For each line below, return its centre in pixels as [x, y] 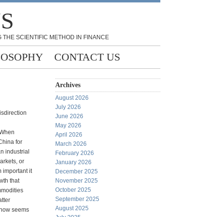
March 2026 [71, 144]
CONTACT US [87, 57]
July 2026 [68, 107]
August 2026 [72, 98]
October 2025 [73, 190]
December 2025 [77, 171]
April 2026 [69, 135]
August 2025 [72, 208]
